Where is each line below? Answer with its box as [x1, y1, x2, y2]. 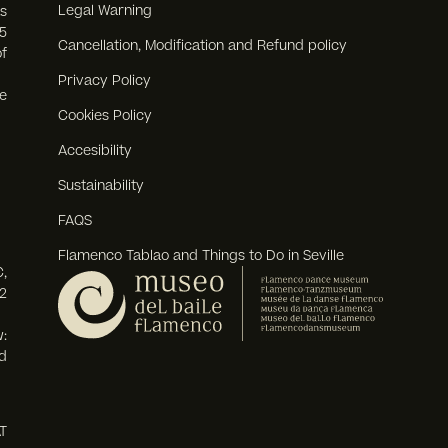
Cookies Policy [58, 106, 153, 126]
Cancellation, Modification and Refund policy [58, 36, 348, 56]
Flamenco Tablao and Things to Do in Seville [58, 246, 345, 266]
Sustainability [58, 176, 145, 196]
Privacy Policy [58, 71, 152, 91]
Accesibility [58, 141, 133, 161]
